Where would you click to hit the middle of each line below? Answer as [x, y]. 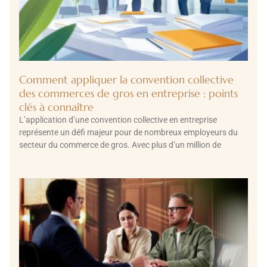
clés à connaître [56, 107]
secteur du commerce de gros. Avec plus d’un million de [120, 145]
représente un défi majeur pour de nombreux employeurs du [128, 132]
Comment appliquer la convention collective [126, 79]
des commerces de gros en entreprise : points [128, 93]
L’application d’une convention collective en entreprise [118, 119]
